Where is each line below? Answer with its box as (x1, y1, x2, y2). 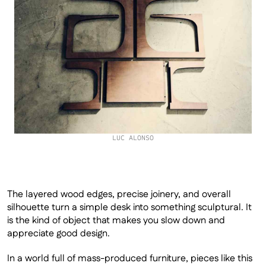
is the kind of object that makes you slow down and (7, 214, 225, 227)
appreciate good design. (7, 227, 110, 240)
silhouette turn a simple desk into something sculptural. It (7, 201, 252, 214)
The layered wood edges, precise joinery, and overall (7, 188, 231, 201)
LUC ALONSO (112, 134, 154, 142)
